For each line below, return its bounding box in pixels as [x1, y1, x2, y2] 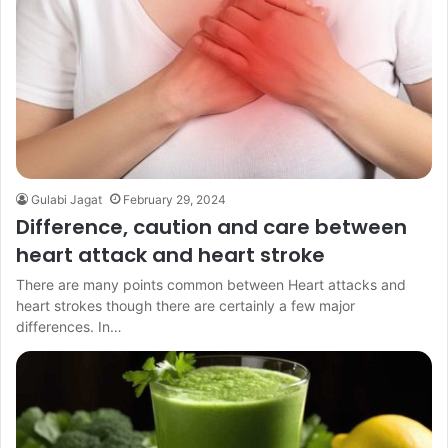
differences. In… [16, 317, 122, 335]
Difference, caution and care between [16, 212, 407, 241]
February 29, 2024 [123, 191, 226, 207]
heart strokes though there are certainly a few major [16, 296, 355, 314]
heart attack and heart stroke [16, 240, 325, 269]
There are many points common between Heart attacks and [16, 275, 406, 293]
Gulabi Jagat [31, 191, 102, 207]
